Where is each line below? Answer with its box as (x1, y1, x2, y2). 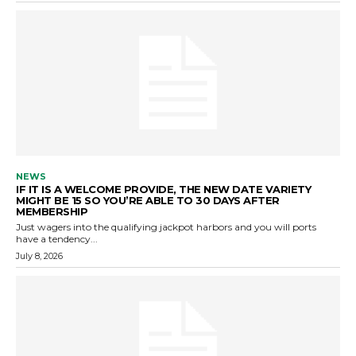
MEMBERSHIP (16, 205, 87, 219)
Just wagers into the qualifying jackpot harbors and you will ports (16, 221, 316, 234)
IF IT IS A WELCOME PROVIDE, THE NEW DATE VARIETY (16, 183, 311, 196)
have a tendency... (16, 233, 98, 246)
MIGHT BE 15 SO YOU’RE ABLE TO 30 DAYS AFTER (16, 194, 280, 207)
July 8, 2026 (16, 250, 63, 262)
